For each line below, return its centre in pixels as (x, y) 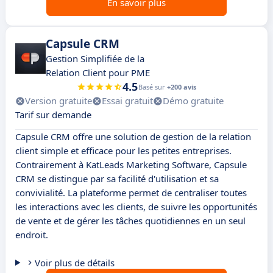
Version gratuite (58, 101)
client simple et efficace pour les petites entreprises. (123, 151)
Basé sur (153, 87)
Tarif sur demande (53, 115)
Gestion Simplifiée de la (95, 59)
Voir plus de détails (74, 263)
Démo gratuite (193, 101)
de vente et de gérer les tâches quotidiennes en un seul (130, 221)
